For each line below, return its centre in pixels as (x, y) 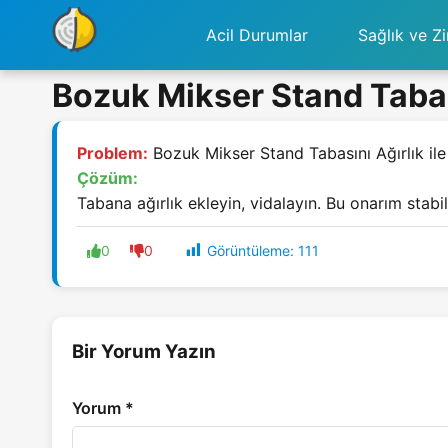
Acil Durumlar (256, 34)
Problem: (112, 153)
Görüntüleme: (250, 250)
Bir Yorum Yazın (144, 352)
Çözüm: (107, 178)
